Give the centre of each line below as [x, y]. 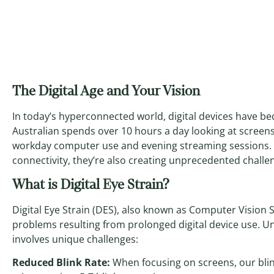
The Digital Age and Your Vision [106, 91]
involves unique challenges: [75, 239]
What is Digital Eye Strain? [91, 184]
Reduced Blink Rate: [61, 263]
